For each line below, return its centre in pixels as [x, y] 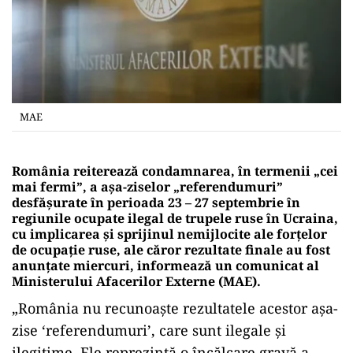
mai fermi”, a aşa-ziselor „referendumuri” [147, 186]
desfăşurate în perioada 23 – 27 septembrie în [156, 202]
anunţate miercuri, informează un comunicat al [165, 265]
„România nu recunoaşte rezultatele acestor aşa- [175, 308]
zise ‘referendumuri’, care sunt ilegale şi [149, 330]
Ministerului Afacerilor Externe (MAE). [136, 281]
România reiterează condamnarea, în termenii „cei [175, 171]
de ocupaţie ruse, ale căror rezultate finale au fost [171, 249]
